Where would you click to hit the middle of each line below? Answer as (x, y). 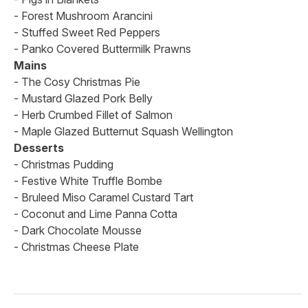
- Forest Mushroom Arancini (83, 15)
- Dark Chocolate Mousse (78, 230)
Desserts (39, 147)
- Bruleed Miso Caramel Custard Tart (103, 197)
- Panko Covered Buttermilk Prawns (102, 48)
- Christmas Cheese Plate (76, 246)
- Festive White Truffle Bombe (88, 180)
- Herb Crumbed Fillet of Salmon (93, 114)
